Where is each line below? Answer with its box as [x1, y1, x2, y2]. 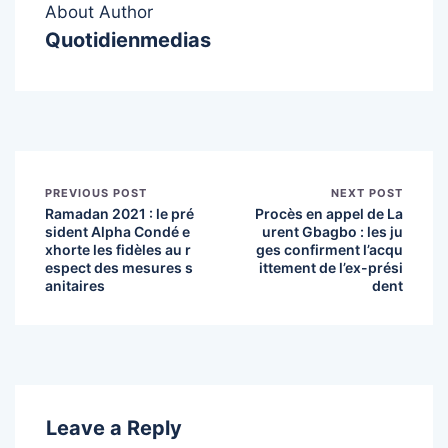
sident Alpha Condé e [45, 222, 190, 240]
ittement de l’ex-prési [259, 258, 403, 276]
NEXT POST [331, 185, 403, 200]
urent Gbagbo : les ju [262, 222, 403, 240]
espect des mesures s [45, 258, 193, 276]
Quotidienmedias [45, 27, 211, 52]
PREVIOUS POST [45, 185, 147, 200]
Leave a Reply [46, 415, 182, 440]
